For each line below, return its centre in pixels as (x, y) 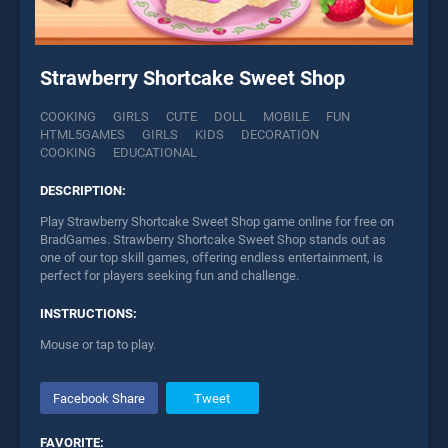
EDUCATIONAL (155, 153)
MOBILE (286, 117)
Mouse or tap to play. (98, 345)
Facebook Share (98, 398)
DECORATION (280, 135)
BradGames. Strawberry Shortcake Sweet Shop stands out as (213, 240)
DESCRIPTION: (83, 191)
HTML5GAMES (82, 135)
